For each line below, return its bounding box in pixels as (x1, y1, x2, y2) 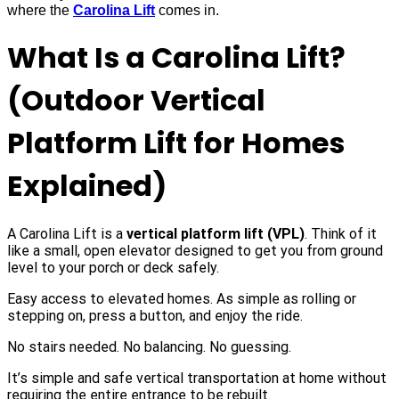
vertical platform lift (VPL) (126, 225, 305, 243)
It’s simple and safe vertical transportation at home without (7, 370, 387, 387)
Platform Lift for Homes (7, 123, 345, 164)
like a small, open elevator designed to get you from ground (7, 242, 383, 260)
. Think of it (305, 225, 377, 243)
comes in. (155, 3, 219, 19)
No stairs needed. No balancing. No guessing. (7, 338, 291, 356)
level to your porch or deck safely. (7, 259, 219, 277)
